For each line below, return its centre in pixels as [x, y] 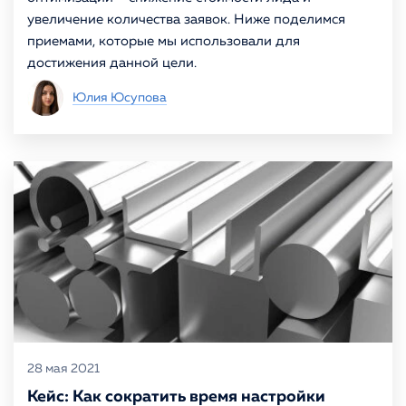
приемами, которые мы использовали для [164, 41]
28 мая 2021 [63, 369]
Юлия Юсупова [120, 98]
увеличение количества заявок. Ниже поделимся [186, 19]
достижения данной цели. [112, 63]
